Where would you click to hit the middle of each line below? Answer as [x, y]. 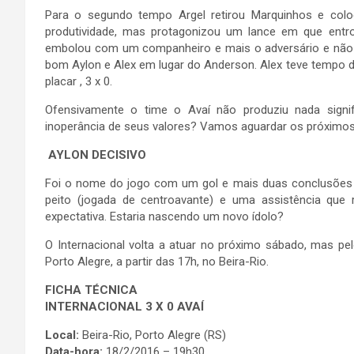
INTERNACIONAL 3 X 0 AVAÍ [124, 307]
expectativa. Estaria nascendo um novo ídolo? [164, 217]
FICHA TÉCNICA [91, 290]
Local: [62, 335]
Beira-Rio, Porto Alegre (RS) [153, 335]
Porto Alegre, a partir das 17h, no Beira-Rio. [157, 262]
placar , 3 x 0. [79, 81]
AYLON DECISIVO [96, 155]
